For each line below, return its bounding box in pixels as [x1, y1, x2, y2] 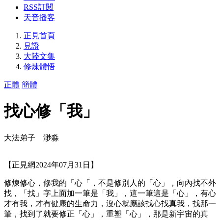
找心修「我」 [4, 102, 98, 120]
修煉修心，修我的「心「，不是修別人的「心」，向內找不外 [4, 178, 216, 187]
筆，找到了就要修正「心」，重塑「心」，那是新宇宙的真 [4, 209, 208, 218]
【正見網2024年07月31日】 [4, 160, 98, 169]
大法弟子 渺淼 [4, 133, 59, 142]
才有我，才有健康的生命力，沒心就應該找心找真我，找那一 [4, 199, 216, 208]
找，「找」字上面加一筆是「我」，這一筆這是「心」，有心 [4, 189, 216, 197]
